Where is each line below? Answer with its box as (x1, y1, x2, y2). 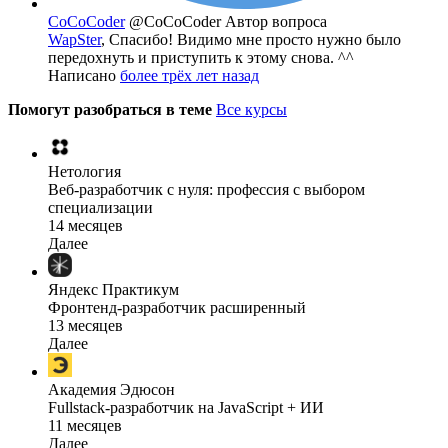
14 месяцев (48, 217, 123, 235)
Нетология (48, 163, 121, 181)
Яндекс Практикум (48, 281, 179, 299)
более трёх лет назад (120, 67, 259, 85)
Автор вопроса (225, 13, 327, 31)
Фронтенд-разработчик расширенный (48, 299, 306, 317)
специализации (48, 199, 153, 217)
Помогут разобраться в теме (8, 101, 216, 119)
